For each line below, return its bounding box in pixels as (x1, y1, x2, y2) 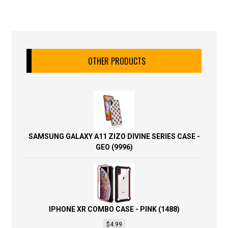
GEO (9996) (95, 143, 133, 151)
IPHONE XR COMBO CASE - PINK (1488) (48, 205, 180, 213)
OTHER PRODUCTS (88, 55, 146, 67)
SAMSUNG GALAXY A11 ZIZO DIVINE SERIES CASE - (28, 132, 200, 140)
